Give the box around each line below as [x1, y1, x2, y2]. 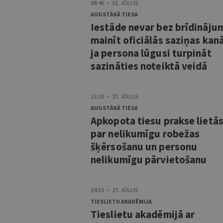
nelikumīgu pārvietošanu [91, 153, 207, 166]
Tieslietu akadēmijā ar [91, 208, 195, 221]
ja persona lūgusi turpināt [91, 46, 212, 60]
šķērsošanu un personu [91, 140, 198, 153]
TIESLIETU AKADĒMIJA [91, 198, 152, 205]
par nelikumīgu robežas [91, 127, 200, 140]
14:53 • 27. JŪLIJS [91, 186, 138, 194]
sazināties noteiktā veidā [91, 59, 208, 73]
